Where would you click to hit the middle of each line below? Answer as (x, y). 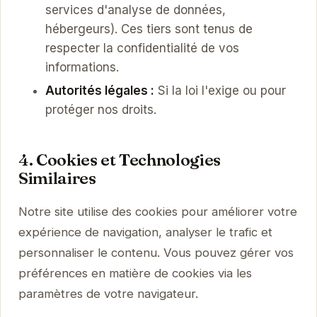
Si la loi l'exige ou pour (220, 91)
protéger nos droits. (100, 110)
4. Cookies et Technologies (119, 160)
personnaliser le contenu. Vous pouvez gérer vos (156, 253)
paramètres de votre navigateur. (108, 294)
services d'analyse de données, (135, 10)
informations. (82, 67)
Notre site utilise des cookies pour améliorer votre (157, 212)
